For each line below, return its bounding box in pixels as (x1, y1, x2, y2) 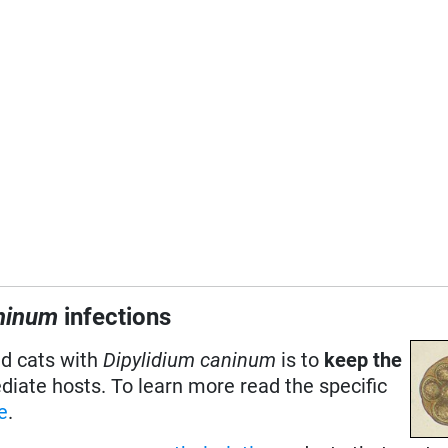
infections (58, 302, 172, 331)
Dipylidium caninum (103, 347, 277, 372)
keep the (324, 347, 403, 372)
